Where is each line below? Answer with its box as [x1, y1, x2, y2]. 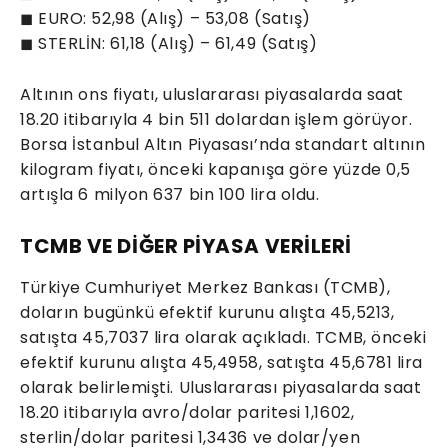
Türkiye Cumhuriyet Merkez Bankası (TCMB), [20, 275, 391, 299]
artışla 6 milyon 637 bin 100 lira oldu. [20, 182, 320, 206]
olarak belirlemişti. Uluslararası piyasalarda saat [20, 375, 422, 399]
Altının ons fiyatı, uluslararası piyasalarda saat [20, 82, 404, 106]
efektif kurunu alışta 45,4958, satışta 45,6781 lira [20, 350, 424, 374]
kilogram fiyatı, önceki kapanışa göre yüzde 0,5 [20, 157, 411, 181]
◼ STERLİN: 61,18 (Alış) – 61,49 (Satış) [20, 31, 318, 55]
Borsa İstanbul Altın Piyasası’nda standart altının [20, 132, 426, 156]
